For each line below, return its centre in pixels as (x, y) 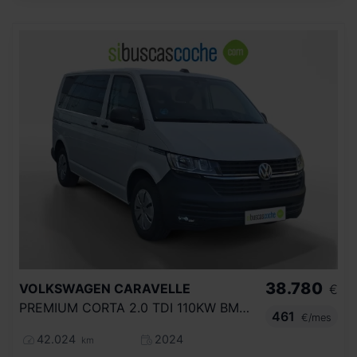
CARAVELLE (152, 289)
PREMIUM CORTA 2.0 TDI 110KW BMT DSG (244, 308)
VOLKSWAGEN (65, 289)
